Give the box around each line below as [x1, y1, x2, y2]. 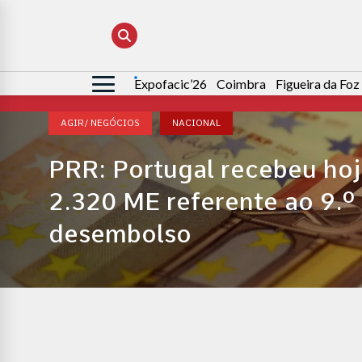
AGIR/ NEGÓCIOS [61, 117, 140, 129]
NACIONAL [172, 117, 221, 129]
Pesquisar [91, 77, 149, 93]
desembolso [48, 219, 192, 249]
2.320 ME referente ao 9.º [48, 187, 355, 217]
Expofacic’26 [134, 76, 207, 92]
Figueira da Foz [276, 76, 360, 92]
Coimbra [217, 76, 266, 92]
